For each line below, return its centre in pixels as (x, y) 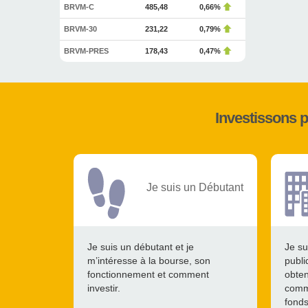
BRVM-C (79, 7)
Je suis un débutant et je (141, 247)
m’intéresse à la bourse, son (149, 261)
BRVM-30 (80, 29)
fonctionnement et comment (148, 274)
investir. (104, 288)
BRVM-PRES (86, 51)
